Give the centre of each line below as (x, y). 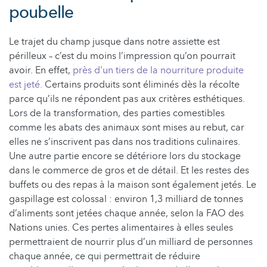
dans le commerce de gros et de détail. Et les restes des (129, 170)
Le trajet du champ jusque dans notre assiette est (114, 41)
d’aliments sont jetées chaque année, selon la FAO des (126, 213)
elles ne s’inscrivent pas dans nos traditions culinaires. (125, 142)
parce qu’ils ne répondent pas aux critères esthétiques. (127, 99)
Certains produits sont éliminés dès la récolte (141, 84)
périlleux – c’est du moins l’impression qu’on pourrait (122, 56)
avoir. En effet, (41, 70)
